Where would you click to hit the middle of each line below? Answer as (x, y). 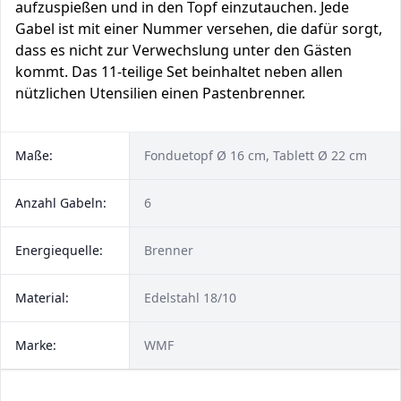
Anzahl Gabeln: (61, 203)
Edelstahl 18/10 (190, 298)
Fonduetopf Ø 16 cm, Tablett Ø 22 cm (256, 155)
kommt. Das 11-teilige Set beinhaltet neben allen (179, 72)
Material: (42, 298)
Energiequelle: (59, 250)
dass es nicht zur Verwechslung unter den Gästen (183, 50)
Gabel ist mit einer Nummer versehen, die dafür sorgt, (199, 29)
